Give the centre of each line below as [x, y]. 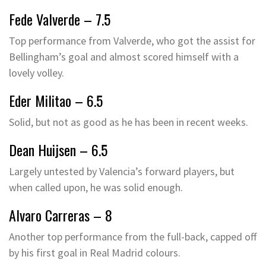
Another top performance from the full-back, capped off [133, 237]
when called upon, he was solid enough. [96, 187]
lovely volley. [37, 73]
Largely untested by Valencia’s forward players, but [122, 171]
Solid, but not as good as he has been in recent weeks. [129, 122]
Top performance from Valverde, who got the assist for [132, 41]
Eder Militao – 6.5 [56, 100]
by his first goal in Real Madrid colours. [95, 253]
